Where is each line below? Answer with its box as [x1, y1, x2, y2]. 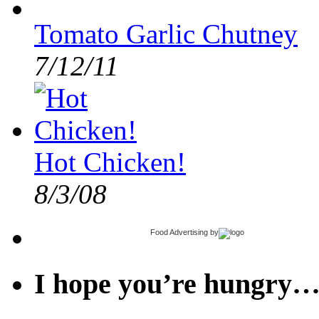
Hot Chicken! [34, 147, 186, 178]
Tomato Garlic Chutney [34, 19, 298, 50]
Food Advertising [150, 228, 208, 237]
